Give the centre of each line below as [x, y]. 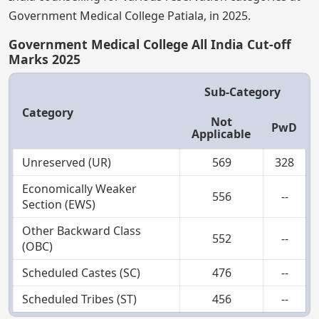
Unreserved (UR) [67, 162]
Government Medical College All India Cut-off [150, 44]
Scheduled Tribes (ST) [79, 299]
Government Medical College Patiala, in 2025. [130, 15]
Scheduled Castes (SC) [81, 272]
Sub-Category [242, 91]
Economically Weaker [79, 188]
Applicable [221, 134]
